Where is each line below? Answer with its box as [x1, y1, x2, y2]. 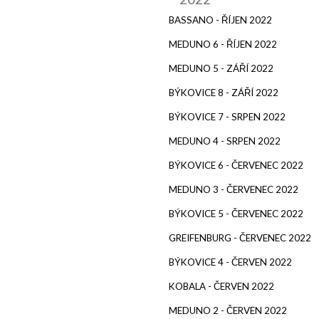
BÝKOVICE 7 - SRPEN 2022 [169, 110, 286, 122]
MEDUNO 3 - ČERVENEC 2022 [169, 183, 298, 195]
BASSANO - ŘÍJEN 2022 [169, 14, 272, 26]
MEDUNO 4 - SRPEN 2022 [169, 135, 281, 147]
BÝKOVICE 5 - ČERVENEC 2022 [169, 207, 303, 219]
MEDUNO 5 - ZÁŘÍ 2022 [169, 62, 273, 74]
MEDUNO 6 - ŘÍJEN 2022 [169, 38, 277, 50]
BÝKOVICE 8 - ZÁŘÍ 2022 [169, 86, 278, 98]
